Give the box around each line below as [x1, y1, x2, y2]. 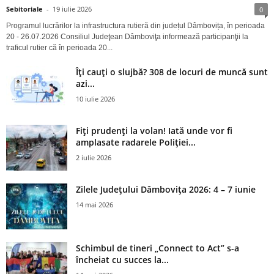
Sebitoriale [6, 4, 43, 13]
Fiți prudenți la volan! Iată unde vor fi [76, 124, 232, 136]
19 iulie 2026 [53, 4, 92, 13]
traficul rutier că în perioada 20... [6, 43, 113, 52]
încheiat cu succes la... [76, 253, 169, 265]
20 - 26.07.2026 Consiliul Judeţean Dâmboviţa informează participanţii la [6, 32, 248, 41]
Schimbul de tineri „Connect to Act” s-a [76, 242, 239, 254]
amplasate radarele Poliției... [76, 136, 196, 148]
